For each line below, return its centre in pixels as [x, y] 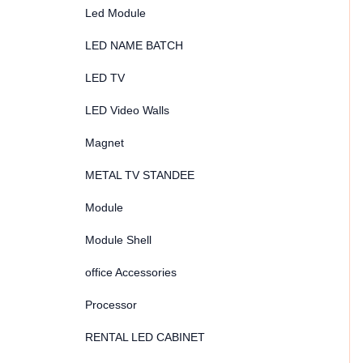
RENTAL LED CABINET [145, 337]
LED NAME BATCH [134, 45]
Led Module [115, 13]
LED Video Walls [127, 110]
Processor [111, 305]
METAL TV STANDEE [140, 175]
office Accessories [131, 272]
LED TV [105, 78]
